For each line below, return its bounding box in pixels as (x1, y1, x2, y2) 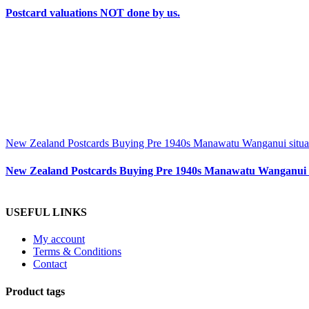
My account (33, 233, 85, 246)
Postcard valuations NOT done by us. (6, 7, 180, 19)
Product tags (6, 285, 65, 297)
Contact (33, 258, 67, 270)
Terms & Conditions (33, 246, 121, 258)
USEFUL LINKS (6, 206, 87, 219)
